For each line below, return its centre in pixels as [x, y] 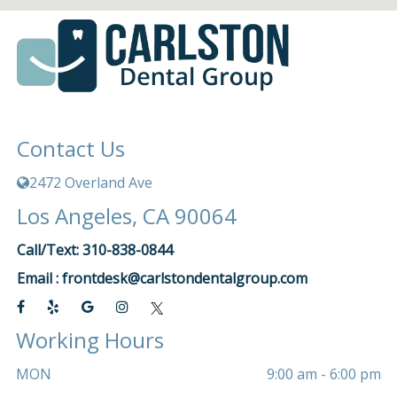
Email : [40, 278]
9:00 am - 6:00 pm [323, 374]
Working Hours [90, 340]
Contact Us [71, 148]
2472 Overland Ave [91, 183]
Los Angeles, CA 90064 [127, 216]
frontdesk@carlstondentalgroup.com [185, 278]
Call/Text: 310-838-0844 [95, 250]
